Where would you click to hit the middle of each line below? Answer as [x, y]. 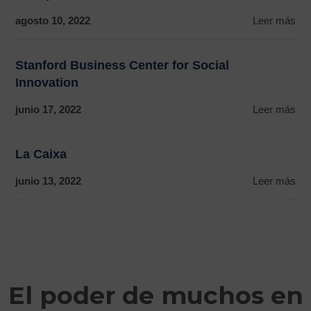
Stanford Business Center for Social [123, 65]
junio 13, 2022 [49, 180]
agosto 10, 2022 [53, 20]
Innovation [47, 82]
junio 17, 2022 [49, 109]
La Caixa [41, 154]
